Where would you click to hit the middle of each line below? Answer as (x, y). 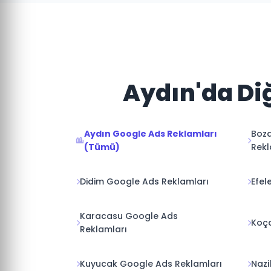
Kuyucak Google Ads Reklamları (151, 264)
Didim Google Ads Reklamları (144, 181)
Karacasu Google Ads (129, 216)
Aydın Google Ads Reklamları (151, 134)
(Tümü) (102, 147)
